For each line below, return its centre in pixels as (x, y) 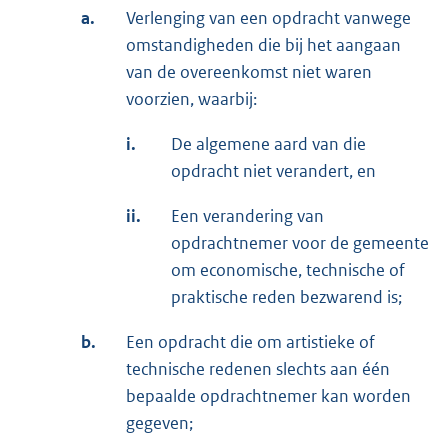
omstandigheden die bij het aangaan (263, 44)
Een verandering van (247, 215)
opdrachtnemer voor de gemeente (300, 242)
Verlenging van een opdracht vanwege (268, 17)
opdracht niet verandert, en (273, 170)
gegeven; (159, 422)
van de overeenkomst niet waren (249, 71)
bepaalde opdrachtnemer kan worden (268, 395)
